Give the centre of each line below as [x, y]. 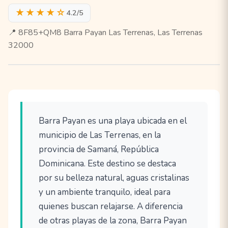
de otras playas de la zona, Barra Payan [113, 221]
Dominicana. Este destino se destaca [107, 164]
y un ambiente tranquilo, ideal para [105, 192]
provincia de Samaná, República [99, 150]
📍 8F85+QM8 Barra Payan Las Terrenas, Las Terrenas [105, 33]
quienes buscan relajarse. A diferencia [111, 207]
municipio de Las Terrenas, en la [100, 135]
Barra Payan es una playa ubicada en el [113, 121]
